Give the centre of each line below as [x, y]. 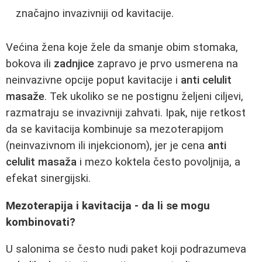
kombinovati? [41, 222]
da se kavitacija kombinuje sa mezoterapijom [115, 130]
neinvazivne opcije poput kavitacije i [93, 80]
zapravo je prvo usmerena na [166, 64]
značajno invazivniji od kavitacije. [95, 14]
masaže [25, 97]
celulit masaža [41, 162]
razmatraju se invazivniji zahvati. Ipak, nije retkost [126, 113]
